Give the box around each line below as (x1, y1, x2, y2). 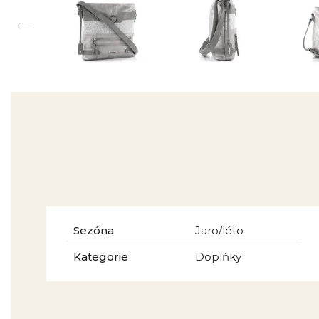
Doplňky (195, 250, 241, 263)
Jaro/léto (195, 224, 244, 237)
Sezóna (73, 224, 114, 237)
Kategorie (73, 250, 128, 263)
